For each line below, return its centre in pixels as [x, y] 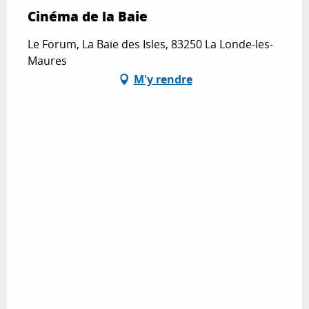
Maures [47, 60]
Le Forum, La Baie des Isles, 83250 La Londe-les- [150, 44]
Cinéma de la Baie [88, 16]
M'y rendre [163, 79]
